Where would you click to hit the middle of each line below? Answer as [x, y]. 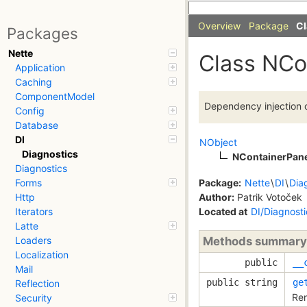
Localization [42, 255]
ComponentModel [55, 97]
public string [242, 282]
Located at [223, 211]
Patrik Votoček [268, 197]
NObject [218, 143]
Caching [34, 82]
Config [30, 111]
